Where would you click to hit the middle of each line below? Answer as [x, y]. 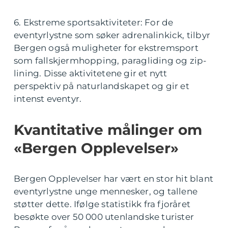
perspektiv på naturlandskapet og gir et [102, 86]
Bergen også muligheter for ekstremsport [106, 48]
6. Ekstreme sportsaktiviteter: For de [94, 22]
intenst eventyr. [48, 98]
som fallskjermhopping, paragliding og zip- [110, 60]
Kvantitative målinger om [108, 130]
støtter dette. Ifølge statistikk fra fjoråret [102, 204]
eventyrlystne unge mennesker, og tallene [106, 191]
